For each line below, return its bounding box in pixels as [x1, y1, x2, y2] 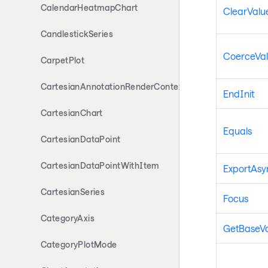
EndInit [223, 87, 254, 99]
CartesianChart [41, 108, 103, 118]
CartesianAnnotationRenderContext [41, 81, 187, 92]
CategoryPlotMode [41, 239, 117, 249]
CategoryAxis [41, 213, 95, 223]
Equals [223, 124, 252, 136]
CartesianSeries [41, 187, 105, 197]
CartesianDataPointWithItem [41, 160, 160, 170]
